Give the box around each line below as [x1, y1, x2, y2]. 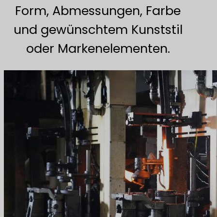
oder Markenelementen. [26, 39, 170, 57]
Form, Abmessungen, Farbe [15, 1, 181, 19]
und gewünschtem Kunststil [13, 20, 183, 38]
